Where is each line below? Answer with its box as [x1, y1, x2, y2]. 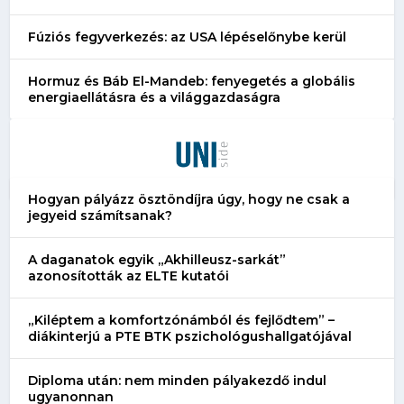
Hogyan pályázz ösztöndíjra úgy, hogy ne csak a [28, 191, 351, 208]
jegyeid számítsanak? [28, 207, 173, 225]
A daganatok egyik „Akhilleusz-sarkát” [28, 252, 287, 269]
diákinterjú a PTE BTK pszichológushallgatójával [28, 328, 353, 345]
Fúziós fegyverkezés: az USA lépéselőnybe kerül [28, 29, 347, 46]
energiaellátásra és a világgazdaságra [28, 89, 281, 106]
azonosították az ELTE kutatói [28, 268, 230, 285]
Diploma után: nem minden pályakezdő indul [28, 372, 327, 390]
